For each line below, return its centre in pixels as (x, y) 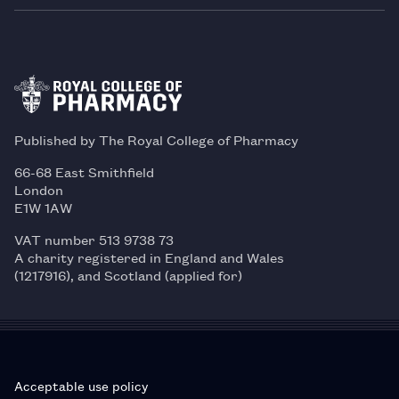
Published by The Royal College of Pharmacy (156, 139)
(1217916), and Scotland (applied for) (128, 274)
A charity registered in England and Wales (149, 256)
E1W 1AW (43, 207)
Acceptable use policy (81, 385)
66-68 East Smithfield (84, 171)
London (39, 189)
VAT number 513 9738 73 (94, 239)
